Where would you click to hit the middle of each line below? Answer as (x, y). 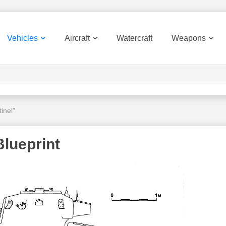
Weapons (189, 38)
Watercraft (134, 38)
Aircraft (77, 38)
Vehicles (22, 38)
